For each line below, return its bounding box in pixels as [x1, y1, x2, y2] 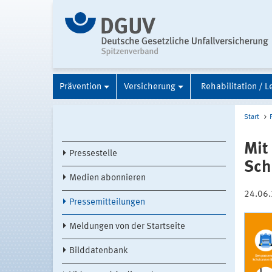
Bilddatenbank [69, 246, 128, 256]
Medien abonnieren [69, 173, 146, 183]
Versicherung [123, 82, 175, 92]
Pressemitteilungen [69, 197, 145, 207]
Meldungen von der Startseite [69, 222, 185, 231]
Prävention [59, 82, 101, 92]
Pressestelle [69, 149, 117, 158]
